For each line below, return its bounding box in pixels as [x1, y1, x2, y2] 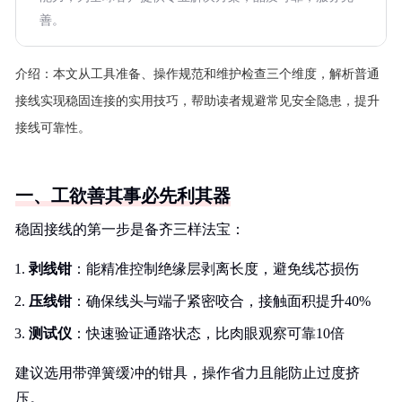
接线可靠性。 [15, 121, 91, 135]
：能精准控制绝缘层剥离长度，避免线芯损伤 [72, 261, 359, 276]
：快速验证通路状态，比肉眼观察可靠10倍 [72, 326, 345, 341]
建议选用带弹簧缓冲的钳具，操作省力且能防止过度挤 [15, 365, 360, 380]
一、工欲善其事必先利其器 [15, 186, 231, 205]
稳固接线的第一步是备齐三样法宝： [15, 222, 245, 237]
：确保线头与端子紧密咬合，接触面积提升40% [72, 293, 371, 309]
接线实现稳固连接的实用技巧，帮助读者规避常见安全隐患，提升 [15, 94, 380, 108]
